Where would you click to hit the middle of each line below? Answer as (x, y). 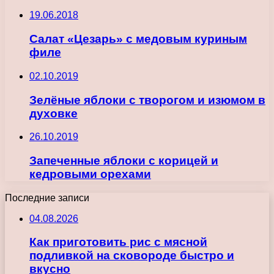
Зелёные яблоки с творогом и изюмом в (147, 100)
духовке (54, 113)
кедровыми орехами (90, 174)
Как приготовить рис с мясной (118, 242)
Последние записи (47, 198)
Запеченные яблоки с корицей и (124, 161)
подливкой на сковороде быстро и (132, 256)
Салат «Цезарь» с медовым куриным (138, 39)
